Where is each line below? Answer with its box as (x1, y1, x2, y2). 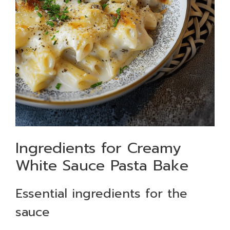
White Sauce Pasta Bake (15, 154, 188, 177)
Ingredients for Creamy (15, 137, 181, 159)
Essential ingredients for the (15, 184, 187, 203)
